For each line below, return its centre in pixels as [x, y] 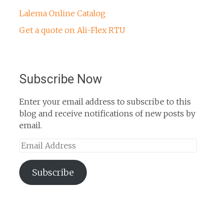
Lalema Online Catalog [62, 14]
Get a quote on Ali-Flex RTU [72, 30]
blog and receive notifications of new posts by [107, 114]
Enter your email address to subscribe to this [105, 102]
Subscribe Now [60, 79]
